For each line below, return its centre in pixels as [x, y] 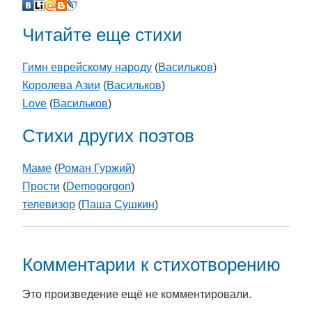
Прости [41, 187]
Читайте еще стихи [102, 35]
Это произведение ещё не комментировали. [137, 294]
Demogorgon [99, 187]
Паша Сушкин [118, 205]
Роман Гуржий [95, 169]
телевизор [49, 205]
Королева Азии [61, 86]
